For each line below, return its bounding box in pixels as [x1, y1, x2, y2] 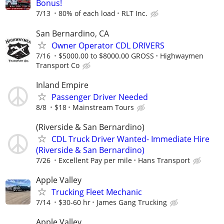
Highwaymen [160, 50, 203, 60]
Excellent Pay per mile [58, 155, 132, 165]
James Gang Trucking [96, 197, 167, 207]
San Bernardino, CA [36, 27, 109, 39]
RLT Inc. [121, 8, 147, 18]
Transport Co [36, 60, 79, 70]
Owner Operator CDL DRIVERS [51, 39, 164, 51]
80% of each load [58, 8, 115, 18]
